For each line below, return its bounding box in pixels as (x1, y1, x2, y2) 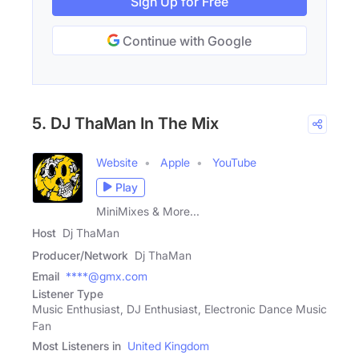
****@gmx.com (66, 268, 147, 283)
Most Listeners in (32, 338, 121, 353)
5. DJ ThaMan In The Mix (32, 113, 219, 133)
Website (96, 155, 138, 169)
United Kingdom (127, 338, 209, 353)
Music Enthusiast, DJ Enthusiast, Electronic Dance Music (32, 301, 327, 316)
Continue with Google (119, 32, 252, 49)
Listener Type (32, 286, 103, 301)
